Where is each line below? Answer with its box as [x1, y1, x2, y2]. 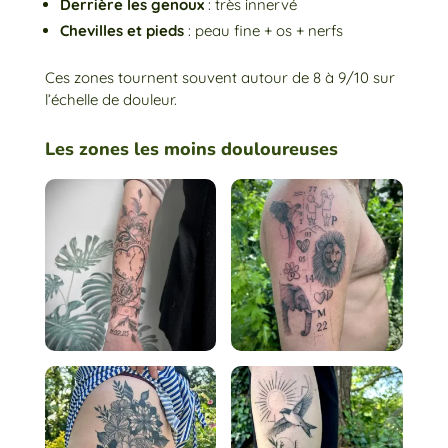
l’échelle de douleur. [44, 90, 181, 110]
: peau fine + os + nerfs [183, 21, 343, 41]
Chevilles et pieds [59, 21, 184, 41]
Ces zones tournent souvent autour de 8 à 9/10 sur [44, 68, 395, 88]
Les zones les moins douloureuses [44, 137, 338, 162]
